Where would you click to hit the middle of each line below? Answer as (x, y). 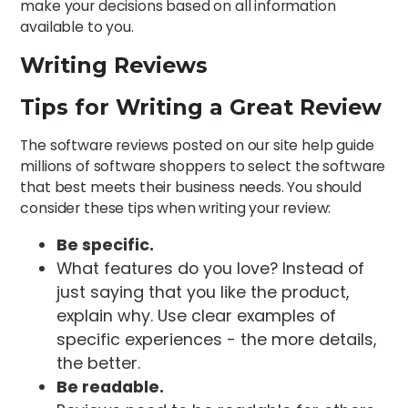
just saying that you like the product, (204, 292)
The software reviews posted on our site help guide (197, 146)
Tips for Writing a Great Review (201, 107)
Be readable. (111, 387)
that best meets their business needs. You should (191, 188)
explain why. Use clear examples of (197, 316)
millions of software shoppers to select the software (203, 167)
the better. (99, 363)
